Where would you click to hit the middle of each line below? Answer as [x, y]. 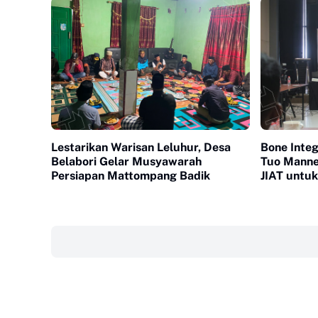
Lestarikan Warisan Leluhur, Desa [141, 147]
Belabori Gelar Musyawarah [126, 161]
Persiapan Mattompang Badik [131, 175]
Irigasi [277, 190]
